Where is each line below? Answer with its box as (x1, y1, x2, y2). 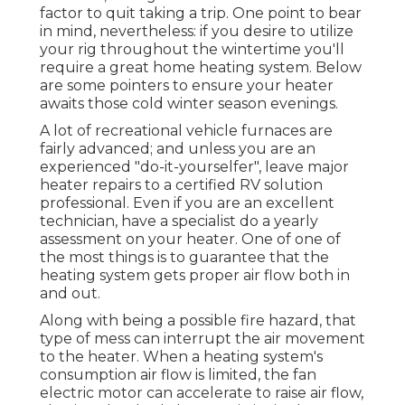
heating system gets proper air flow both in (40, 267, 350, 285)
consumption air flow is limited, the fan (40, 366, 316, 384)
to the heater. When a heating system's (40, 348, 323, 366)
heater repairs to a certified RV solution (40, 176, 323, 194)
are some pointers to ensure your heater (40, 77, 334, 95)
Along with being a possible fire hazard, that (40, 312, 356, 330)
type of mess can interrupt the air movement (40, 330, 365, 348)
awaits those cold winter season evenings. (40, 95, 338, 113)
